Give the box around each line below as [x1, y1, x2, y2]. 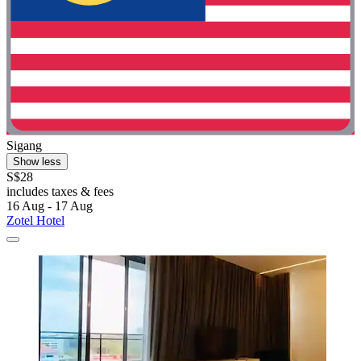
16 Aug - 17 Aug [6, 199, 93, 214]
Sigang [6, 139, 42, 153]
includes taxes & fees [6, 185, 114, 199]
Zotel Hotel [6, 214, 64, 228]
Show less [13, 156, 61, 168]
